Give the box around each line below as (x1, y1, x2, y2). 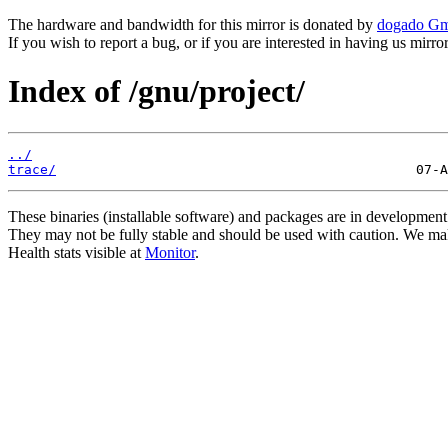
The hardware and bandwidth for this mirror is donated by (8, 16, 377, 33)
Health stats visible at (8, 243, 145, 261)
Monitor (145, 243, 195, 261)
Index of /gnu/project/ (8, 73, 305, 110)
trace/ (8, 161, 56, 177)
